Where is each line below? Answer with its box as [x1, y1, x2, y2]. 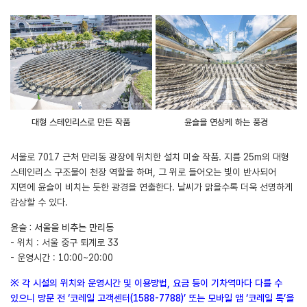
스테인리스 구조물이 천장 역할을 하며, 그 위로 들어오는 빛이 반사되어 [10, 167, 276, 178]
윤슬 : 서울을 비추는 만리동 [10, 222, 119, 234]
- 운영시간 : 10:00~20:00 [10, 252, 113, 264]
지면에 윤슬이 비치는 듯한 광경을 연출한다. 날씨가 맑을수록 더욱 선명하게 [10, 182, 293, 193]
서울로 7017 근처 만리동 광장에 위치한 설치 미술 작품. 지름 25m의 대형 [10, 151, 289, 163]
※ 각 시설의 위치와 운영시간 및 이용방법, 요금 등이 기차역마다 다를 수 [10, 278, 282, 289]
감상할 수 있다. [10, 197, 68, 208]
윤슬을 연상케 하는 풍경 [184, 117, 268, 128]
